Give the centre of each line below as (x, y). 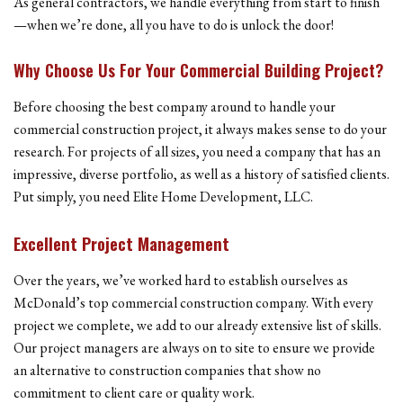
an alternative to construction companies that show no (167, 370)
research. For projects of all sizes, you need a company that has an (197, 152)
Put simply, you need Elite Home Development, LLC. (163, 197)
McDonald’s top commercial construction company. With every (193, 303)
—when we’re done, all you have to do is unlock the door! (174, 25)
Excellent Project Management (121, 243)
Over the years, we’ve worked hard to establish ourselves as (181, 280)
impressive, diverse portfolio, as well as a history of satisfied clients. (201, 174)
